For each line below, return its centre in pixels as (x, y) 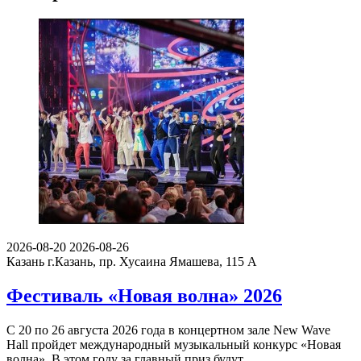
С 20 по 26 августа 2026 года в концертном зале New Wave (168, 330)
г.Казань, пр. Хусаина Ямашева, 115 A (152, 262)
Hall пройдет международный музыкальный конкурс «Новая (174, 345)
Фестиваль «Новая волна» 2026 (144, 296)
